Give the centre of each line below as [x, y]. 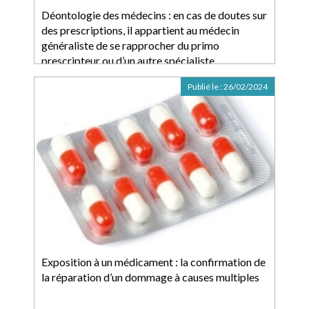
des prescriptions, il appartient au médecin [140, 30]
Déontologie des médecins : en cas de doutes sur [154, 15]
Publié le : [206, 87]
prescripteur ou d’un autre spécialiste [128, 60]
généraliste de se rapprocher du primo [130, 45]
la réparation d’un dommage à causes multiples [150, 277]
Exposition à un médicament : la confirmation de [153, 262]
